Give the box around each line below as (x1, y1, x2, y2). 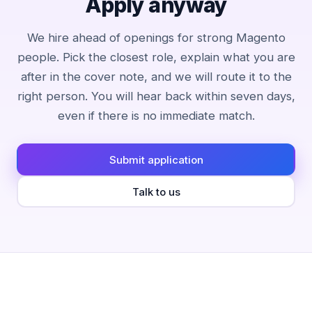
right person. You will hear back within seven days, (17, 89, 295, 103)
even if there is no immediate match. (57, 109, 255, 123)
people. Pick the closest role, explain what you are (17, 50, 295, 64)
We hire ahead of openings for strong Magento (26, 31, 286, 45)
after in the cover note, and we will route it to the (20, 70, 292, 84)
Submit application (109, 153, 203, 166)
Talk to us (132, 185, 180, 198)
